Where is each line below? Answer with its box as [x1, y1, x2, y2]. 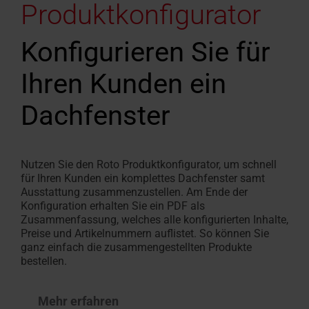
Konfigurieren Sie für [21, 35, 270, 68]
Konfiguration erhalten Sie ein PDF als [21, 199, 205, 212]
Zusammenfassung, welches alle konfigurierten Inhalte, [21, 212, 288, 226]
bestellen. [21, 254, 70, 268]
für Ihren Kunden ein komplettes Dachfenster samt [21, 171, 265, 185]
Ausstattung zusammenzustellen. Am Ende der [21, 185, 248, 199]
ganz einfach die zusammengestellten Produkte [21, 240, 252, 254]
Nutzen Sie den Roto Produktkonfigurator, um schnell [21, 157, 277, 171]
